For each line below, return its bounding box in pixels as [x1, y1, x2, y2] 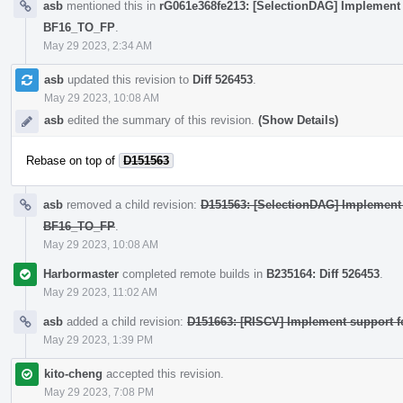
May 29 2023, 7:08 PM [44, 385, 154, 399]
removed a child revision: [63, 197, 201, 211]
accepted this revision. [103, 366, 224, 381]
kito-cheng [44, 366, 103, 381]
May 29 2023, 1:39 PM [43, 333, 153, 346]
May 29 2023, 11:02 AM [43, 285, 157, 299]
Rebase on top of [26, 153, 119, 167]
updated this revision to [64, 72, 193, 86]
